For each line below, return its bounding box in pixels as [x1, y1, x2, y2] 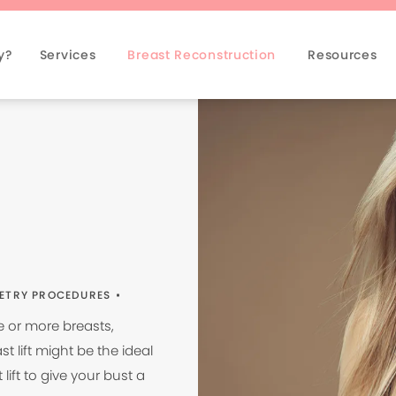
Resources [308, 46, 377, 64]
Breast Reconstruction [127, 46, 277, 64]
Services [39, 46, 96, 64]
